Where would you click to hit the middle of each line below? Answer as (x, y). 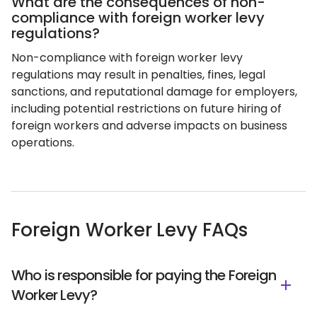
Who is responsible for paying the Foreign (144, 275)
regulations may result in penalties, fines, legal (138, 75)
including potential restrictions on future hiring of (146, 109)
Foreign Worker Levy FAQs (129, 230)
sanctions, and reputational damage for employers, (154, 92)
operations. (43, 143)
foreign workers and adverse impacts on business (149, 126)
